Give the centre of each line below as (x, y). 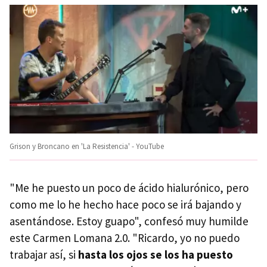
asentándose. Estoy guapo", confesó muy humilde (129, 221)
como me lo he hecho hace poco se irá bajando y (125, 204)
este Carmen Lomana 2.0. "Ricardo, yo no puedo (125, 237)
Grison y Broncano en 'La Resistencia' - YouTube (87, 146)
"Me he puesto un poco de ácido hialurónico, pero (129, 187)
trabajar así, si (44, 254)
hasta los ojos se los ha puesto (156, 254)
